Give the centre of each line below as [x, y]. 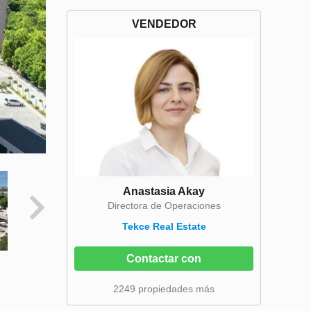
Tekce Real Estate [164, 226]
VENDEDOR [164, 24]
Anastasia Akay [164, 191]
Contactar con [164, 259]
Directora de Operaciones [164, 205]
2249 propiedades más [164, 289]
